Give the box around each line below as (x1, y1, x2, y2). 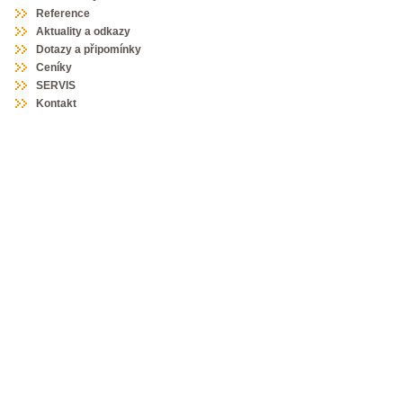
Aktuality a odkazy (36, 25, 130, 38)
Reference (36, 7, 90, 20)
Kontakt (36, 97, 76, 110)
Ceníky (36, 61, 72, 74)
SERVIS (36, 79, 76, 92)
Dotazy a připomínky (36, 43, 141, 56)
